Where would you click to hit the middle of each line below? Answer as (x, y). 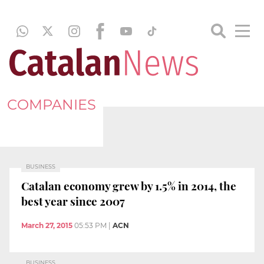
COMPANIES (52, 104)
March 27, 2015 (47, 226)
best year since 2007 (73, 201)
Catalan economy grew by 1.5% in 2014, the (129, 185)
